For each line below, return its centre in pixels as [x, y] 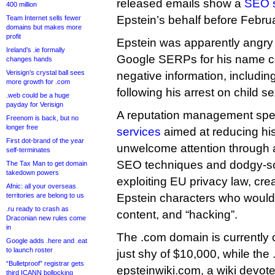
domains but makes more [44, 27]
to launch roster [29, 250]
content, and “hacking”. [177, 215]
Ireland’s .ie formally [36, 50]
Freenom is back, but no [42, 118]
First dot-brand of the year [45, 141]
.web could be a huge [38, 95]
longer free [22, 127]
